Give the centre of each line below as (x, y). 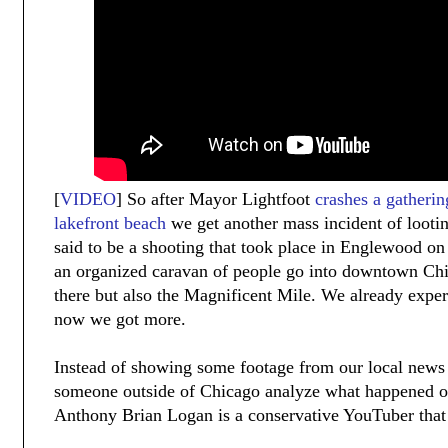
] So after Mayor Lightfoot (215, 199)
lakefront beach (110, 223)
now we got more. (120, 319)
